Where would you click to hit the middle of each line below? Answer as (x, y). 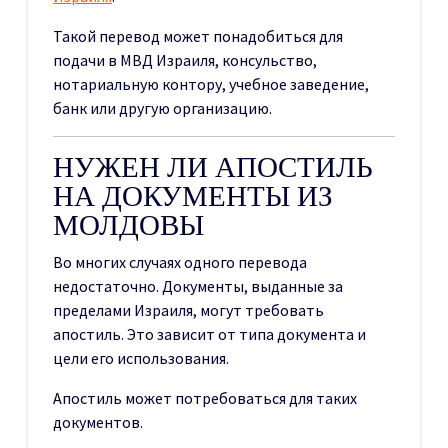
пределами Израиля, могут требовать (188, 309)
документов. (98, 421)
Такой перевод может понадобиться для (198, 35)
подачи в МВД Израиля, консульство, (185, 59)
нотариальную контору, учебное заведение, (211, 83)
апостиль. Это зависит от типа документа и (209, 333)
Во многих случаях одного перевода (180, 261)
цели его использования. (141, 357)
